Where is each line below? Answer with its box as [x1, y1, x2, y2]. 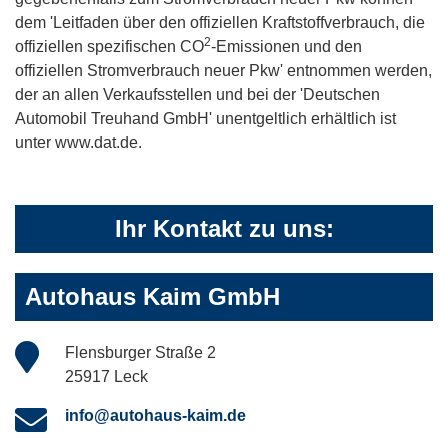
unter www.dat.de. [15, 134, 142, 152]
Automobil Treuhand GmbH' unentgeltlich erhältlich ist [15, 110, 396, 128]
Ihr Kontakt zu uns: [114, 215, 334, 243]
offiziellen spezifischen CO [15, 38, 204, 56]
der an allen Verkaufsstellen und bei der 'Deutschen [15, 86, 380, 104]
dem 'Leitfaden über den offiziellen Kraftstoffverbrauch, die [15, 14, 425, 32]
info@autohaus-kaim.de [65, 407, 246, 425]
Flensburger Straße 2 [65, 344, 216, 362]
